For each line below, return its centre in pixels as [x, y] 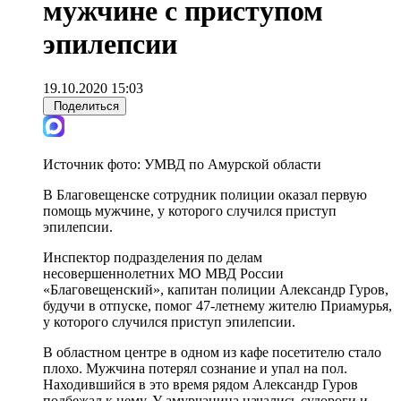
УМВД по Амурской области [233, 164]
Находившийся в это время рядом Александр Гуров [200, 384]
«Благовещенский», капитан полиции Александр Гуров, [216, 289]
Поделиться [86, 106]
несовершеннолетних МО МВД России [163, 273]
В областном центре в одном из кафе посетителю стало [212, 352]
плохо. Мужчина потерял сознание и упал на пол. [195, 368]
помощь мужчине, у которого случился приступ [190, 210]
